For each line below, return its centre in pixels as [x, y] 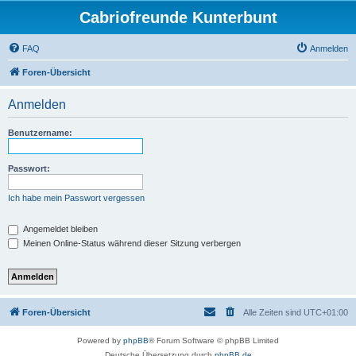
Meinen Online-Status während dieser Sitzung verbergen [131, 243]
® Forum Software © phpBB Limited [214, 341]
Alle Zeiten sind [273, 313]
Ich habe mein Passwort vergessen [76, 198]
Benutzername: [40, 133]
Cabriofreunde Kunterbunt [178, 17]
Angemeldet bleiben [59, 229]
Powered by [100, 341]
